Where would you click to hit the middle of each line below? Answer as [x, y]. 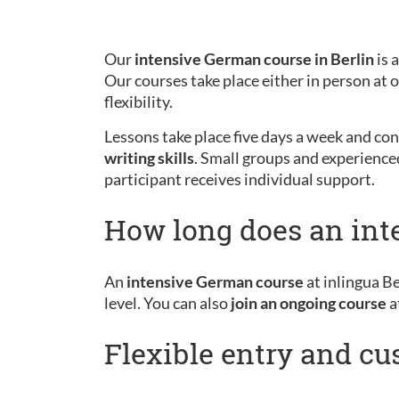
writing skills [149, 158]
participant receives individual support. [240, 179]
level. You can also [167, 303]
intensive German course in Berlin [253, 59]
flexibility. [140, 102]
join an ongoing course [309, 303]
